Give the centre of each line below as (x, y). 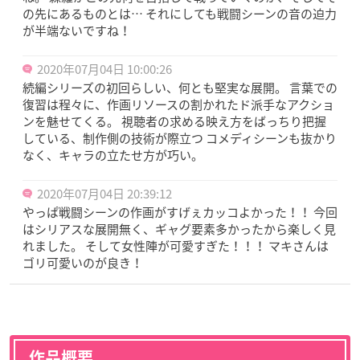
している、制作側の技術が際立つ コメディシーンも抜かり (180, 139)
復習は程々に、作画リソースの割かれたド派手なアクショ (178, 105)
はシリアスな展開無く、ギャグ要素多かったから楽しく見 (179, 229)
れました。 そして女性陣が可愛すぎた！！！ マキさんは (176, 246)
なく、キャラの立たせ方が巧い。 (113, 155)
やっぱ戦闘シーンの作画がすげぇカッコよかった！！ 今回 (180, 213)
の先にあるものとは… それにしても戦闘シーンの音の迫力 (180, 14)
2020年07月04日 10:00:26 (104, 70)
